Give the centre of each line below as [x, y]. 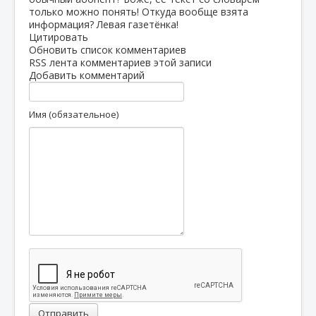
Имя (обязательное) [74, 114]
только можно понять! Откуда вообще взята [139, 11]
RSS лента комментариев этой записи [120, 62]
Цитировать [59, 37]
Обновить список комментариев [108, 49]
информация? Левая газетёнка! [104, 24]
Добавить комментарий [87, 75]
